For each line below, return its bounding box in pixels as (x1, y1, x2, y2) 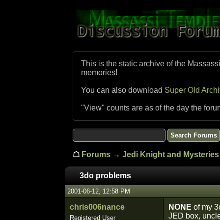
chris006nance (70, 203, 125, 211)
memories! (81, 68, 117, 77)
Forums (82, 150, 110, 159)
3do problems (80, 171, 131, 180)
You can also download (81, 86, 165, 94)
